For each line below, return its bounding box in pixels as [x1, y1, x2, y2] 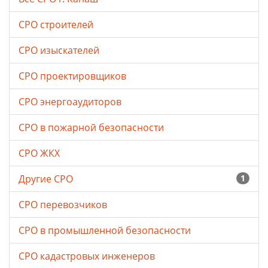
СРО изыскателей [19, 44, 102, 57]
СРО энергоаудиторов [19, 95, 124, 109]
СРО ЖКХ [19, 147, 62, 160]
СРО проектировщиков [19, 69, 129, 83]
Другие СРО [19, 172, 75, 186]
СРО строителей [19, 18, 96, 32]
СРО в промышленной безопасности [19, 224, 196, 237]
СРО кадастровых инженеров [19, 249, 157, 263]
